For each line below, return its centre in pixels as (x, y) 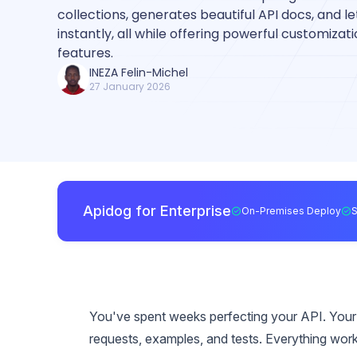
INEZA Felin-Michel (139, 73)
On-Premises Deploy (291, 210)
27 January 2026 (130, 86)
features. (85, 53)
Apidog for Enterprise (157, 210)
